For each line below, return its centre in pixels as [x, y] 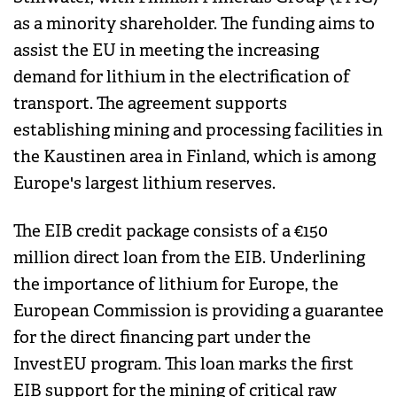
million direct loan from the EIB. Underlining [189, 258]
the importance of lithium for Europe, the [176, 285]
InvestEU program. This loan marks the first [183, 365]
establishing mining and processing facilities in [198, 131]
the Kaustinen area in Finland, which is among [195, 157]
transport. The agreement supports [150, 104]
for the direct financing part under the [162, 338]
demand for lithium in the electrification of [182, 78]
